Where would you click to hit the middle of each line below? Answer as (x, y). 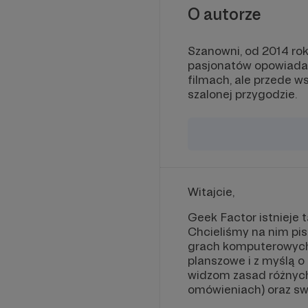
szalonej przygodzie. (242, 94)
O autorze (224, 14)
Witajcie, (211, 191)
